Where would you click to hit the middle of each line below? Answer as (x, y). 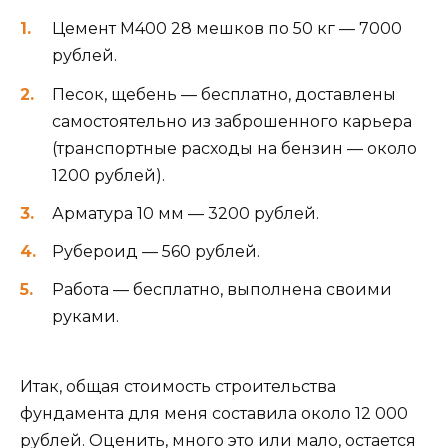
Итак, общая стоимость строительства (178, 387)
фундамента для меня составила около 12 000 (214, 414)
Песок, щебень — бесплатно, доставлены (224, 94)
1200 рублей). (108, 175)
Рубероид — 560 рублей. (156, 251)
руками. (85, 317)
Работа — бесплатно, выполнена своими (222, 290)
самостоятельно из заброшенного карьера (232, 121)
